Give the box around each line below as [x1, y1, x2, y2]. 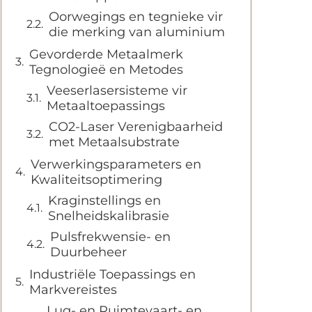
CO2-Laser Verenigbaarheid [49, 119, 223, 134]
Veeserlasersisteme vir [47, 83, 187, 98]
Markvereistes [29, 282, 117, 297]
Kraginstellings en [48, 193, 161, 208]
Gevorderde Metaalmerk [29, 47, 183, 62]
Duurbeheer [50, 244, 127, 260]
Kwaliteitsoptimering [31, 172, 162, 187]
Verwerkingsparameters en [31, 157, 201, 172]
